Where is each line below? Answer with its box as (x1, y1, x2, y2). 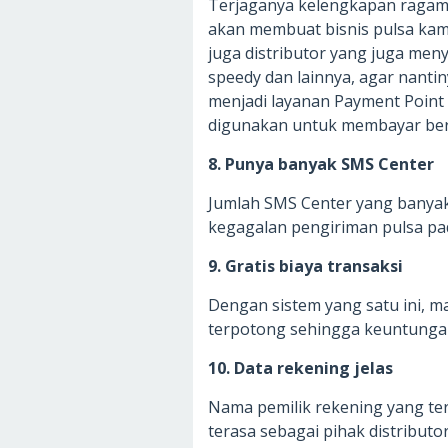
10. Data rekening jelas (208, 357, 393, 380)
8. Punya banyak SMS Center (208, 153, 434, 176)
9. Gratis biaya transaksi (208, 255, 403, 278)
